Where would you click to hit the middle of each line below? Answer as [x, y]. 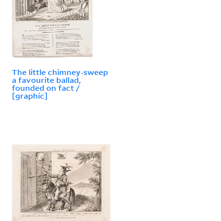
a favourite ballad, [46, 80]
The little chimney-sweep [60, 72]
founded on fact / [46, 88]
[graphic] [30, 95]
